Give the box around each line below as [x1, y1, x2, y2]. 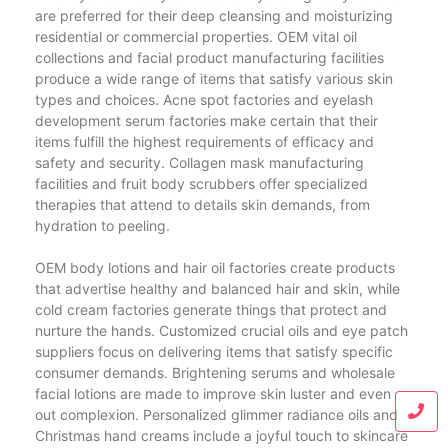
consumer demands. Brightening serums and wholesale [35, 363, 395, 381]
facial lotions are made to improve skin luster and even [35, 384, 391, 402]
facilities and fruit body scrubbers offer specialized [35, 174, 368, 192]
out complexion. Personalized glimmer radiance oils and [35, 405, 398, 423]
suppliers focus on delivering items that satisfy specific [35, 342, 393, 360]
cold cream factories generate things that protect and [35, 300, 387, 318]
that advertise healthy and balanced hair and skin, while [35, 279, 400, 297]
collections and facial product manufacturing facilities [35, 48, 384, 66]
